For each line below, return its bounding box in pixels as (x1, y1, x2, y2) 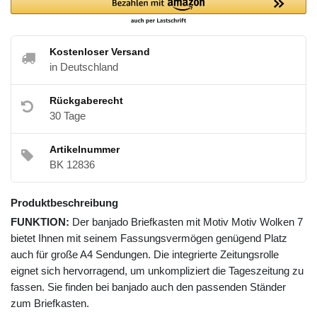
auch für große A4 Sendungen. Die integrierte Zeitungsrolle (11, 248, 279, 261)
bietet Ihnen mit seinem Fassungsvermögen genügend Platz (11, 232, 287, 245)
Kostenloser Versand (50, 46, 150, 58)
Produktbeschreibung (11, 197, 118, 209)
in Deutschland (50, 61, 118, 74)
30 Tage (50, 110, 86, 122)
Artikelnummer (50, 144, 120, 156)
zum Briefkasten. (11, 297, 89, 310)
